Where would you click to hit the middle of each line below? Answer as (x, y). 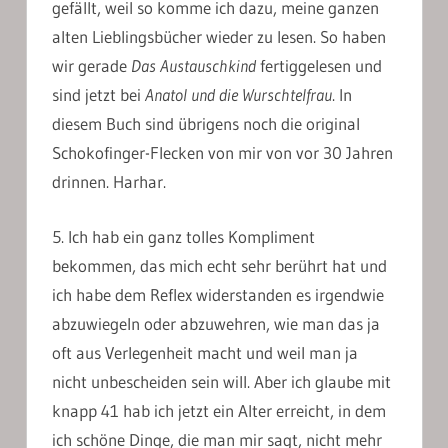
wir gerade (91, 66)
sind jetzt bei (98, 95)
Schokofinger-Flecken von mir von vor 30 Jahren (222, 153)
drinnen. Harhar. (109, 182)
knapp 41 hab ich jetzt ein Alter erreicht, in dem (219, 410)
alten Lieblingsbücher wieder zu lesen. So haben (219, 37)
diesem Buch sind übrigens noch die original (206, 124)
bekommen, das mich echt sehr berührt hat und (219, 265)
